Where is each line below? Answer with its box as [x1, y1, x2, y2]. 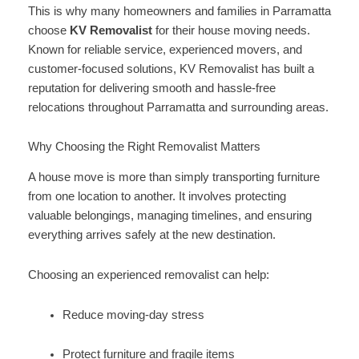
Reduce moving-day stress [63, 308, 205, 321]
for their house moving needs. [151, 23, 310, 37]
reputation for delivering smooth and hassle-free [27, 81, 276, 95]
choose [27, 23, 70, 37]
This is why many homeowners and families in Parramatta [27, 4, 331, 18]
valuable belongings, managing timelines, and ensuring [27, 209, 312, 223]
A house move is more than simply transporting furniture [27, 171, 320, 184]
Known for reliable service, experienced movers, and [27, 42, 302, 56]
